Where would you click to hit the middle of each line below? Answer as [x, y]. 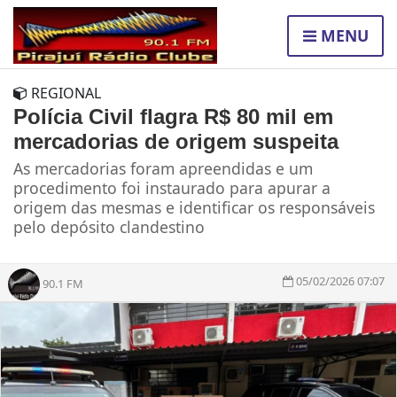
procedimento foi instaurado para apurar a [172, 188]
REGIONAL [64, 93]
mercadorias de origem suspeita [176, 142]
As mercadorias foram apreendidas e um [163, 169]
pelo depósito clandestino [109, 227]
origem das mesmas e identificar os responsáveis [194, 208]
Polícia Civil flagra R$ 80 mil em [173, 117]
